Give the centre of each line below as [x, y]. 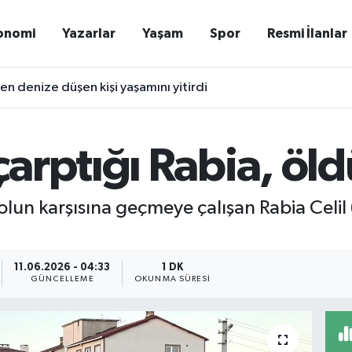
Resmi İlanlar [308, 33]
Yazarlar [89, 33]
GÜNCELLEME [62, 279]
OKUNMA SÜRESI [173, 279]
